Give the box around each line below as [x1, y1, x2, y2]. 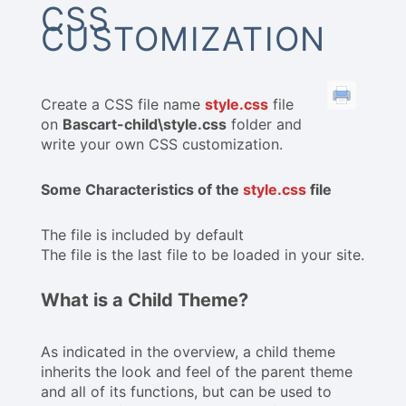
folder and [227, 115, 302, 134]
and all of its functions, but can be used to [41, 382, 332, 401]
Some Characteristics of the [41, 180, 243, 199]
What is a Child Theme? [41, 289, 248, 312]
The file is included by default [41, 226, 244, 245]
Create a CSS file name [41, 95, 205, 114]
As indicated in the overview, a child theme [41, 343, 335, 362]
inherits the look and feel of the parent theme [41, 362, 353, 382]
